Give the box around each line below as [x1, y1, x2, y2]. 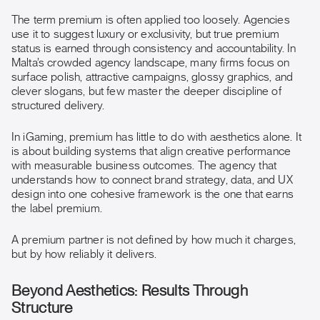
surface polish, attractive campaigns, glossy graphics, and [11, 71, 294, 83]
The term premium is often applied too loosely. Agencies [11, 14, 290, 26]
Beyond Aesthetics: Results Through [11, 284, 248, 299]
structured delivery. [11, 100, 105, 111]
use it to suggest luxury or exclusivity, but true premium [11, 29, 280, 40]
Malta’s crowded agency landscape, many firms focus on [11, 57, 290, 69]
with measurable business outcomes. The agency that [11, 160, 277, 171]
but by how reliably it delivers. [11, 249, 157, 260]
